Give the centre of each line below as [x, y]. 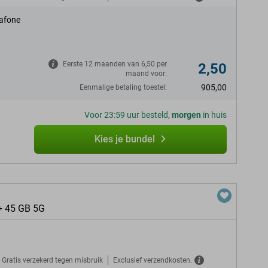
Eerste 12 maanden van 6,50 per [115, 64]
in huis [214, 115]
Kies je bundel [124, 139]
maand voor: [146, 74]
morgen [186, 115]
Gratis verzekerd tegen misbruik [52, 260]
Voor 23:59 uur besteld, [128, 115]
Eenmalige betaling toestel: [123, 87]
